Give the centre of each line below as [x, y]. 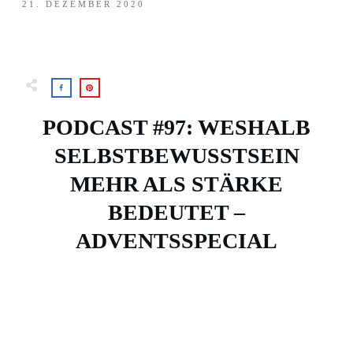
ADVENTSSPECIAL [176, 241]
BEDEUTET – [176, 212]
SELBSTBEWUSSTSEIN [176, 156]
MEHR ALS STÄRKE [176, 184]
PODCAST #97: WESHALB [176, 127]
